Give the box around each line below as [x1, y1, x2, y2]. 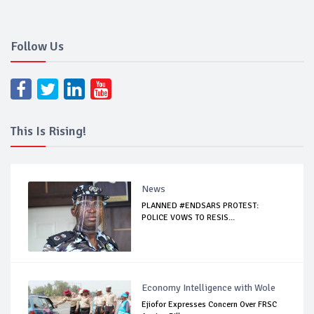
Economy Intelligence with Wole [142, 281, 276, 294]
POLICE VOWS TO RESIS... [142, 212, 235, 223]
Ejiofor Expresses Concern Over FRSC [142, 299, 278, 310]
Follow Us [11, 38, 64, 54]
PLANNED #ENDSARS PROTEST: [142, 200, 259, 211]
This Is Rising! [11, 123, 86, 139]
